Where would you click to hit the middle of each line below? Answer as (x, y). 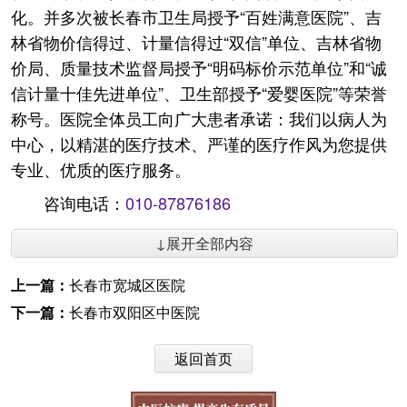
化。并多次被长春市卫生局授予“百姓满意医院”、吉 (196, 16)
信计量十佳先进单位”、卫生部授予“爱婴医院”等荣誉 (199, 93)
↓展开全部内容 (204, 243)
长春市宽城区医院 (127, 285)
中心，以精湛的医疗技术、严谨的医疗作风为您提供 (199, 144)
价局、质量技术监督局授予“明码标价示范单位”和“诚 (199, 67)
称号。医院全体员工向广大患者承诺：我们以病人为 (199, 118)
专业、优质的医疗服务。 (101, 169)
